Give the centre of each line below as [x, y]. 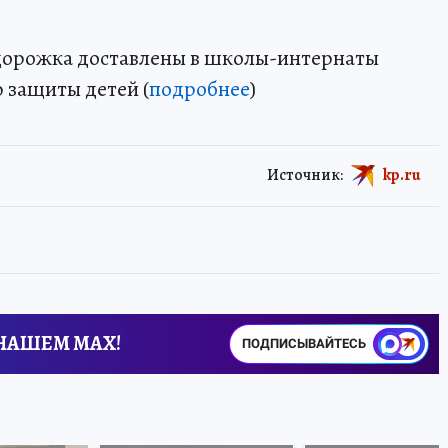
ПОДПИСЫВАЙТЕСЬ [303, 343]
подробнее [199, 88]
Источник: [305, 174]
